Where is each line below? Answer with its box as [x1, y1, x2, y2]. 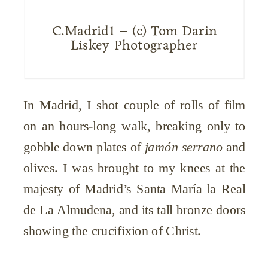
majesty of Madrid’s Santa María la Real [23, 181, 246, 196]
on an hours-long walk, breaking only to [23, 118, 246, 133]
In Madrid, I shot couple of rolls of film [23, 97, 246, 112]
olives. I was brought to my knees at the [23, 160, 246, 175]
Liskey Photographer [71, 36, 199, 53]
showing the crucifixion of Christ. [23, 223, 201, 237]
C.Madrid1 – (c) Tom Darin [51, 23, 217, 39]
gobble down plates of [23, 139, 145, 154]
